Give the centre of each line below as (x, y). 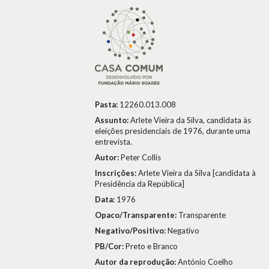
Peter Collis (141, 157)
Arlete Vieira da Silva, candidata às (191, 120)
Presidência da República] (140, 184)
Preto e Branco (152, 246)
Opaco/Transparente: (137, 215)
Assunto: (113, 120)
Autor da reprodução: (136, 262)
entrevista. (113, 142)
